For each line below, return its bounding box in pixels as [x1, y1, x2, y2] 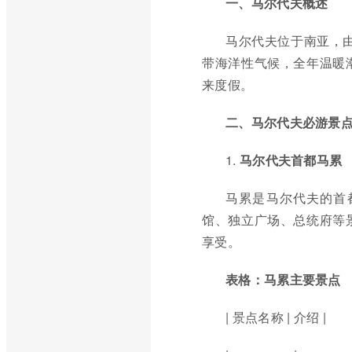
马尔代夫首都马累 [239, 151, 343, 169]
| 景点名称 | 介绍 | [225, 308, 326, 326]
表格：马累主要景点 [225, 270, 341, 288]
